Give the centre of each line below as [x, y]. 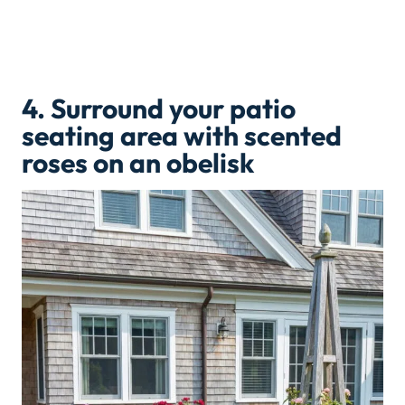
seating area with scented [182, 136]
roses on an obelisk [138, 163]
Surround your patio [173, 109]
